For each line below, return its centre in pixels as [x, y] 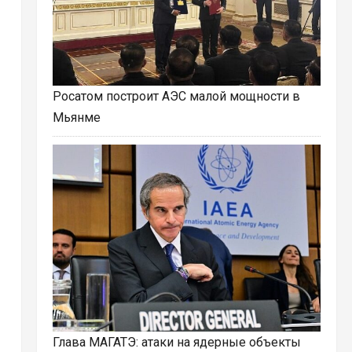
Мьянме [76, 118]
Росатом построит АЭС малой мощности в [176, 97]
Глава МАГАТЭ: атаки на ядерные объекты [176, 342]
